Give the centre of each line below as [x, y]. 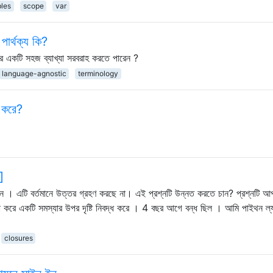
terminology [98, 73]
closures [18, 238]
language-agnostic [34, 73]
